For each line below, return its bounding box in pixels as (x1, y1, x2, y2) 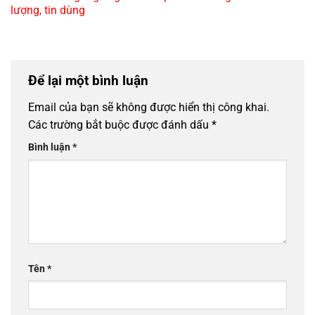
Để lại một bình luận (28, 72, 152, 89)
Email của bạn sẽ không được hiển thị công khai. (28, 100, 269, 114)
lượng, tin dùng (11, 4, 85, 18)
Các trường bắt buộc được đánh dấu (28, 117, 212, 131)
